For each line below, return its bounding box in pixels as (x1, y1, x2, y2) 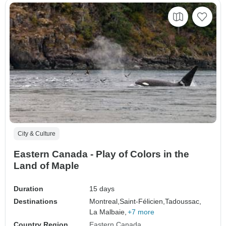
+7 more (128, 208, 155, 216)
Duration (14, 185, 43, 193)
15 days (89, 185, 115, 193)
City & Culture (18, 130, 55, 138)
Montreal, (89, 197, 120, 206)
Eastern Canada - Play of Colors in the (14, 149, 189, 160)
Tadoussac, (165, 197, 202, 206)
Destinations (14, 197, 58, 206)
